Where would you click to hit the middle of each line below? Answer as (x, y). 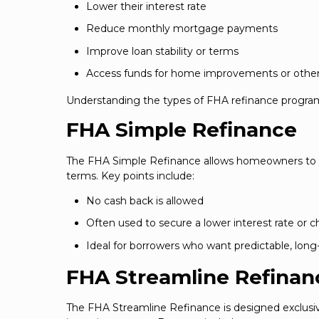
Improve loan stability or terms (162, 51)
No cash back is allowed (145, 200)
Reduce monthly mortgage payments (182, 29)
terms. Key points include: (130, 176)
